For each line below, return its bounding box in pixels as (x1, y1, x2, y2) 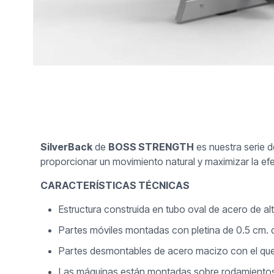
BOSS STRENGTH (108, 141, 194, 154)
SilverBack (40, 141, 93, 154)
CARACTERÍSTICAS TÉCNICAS (40, 179, 190, 192)
